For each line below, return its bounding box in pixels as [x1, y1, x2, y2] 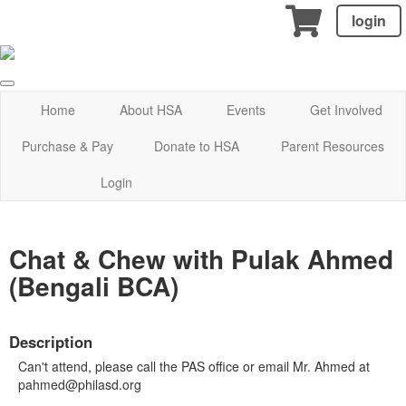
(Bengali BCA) [9, 267, 179, 305]
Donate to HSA [154, 137, 240, 156]
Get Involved [310, 101, 383, 120]
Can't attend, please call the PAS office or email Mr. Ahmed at [18, 356, 370, 375]
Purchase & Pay [21, 137, 113, 156]
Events [227, 101, 266, 120]
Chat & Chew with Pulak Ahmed [9, 240, 393, 278]
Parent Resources [281, 137, 385, 156]
